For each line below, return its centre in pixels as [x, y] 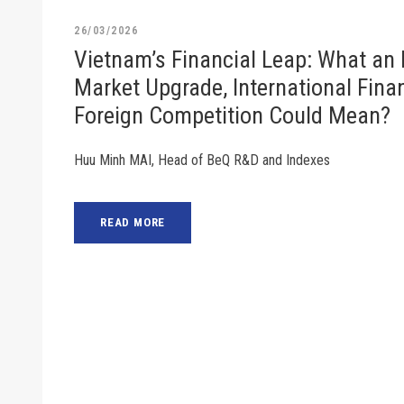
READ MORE [133, 223]
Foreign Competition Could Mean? [232, 116]
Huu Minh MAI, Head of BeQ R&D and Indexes [202, 161]
